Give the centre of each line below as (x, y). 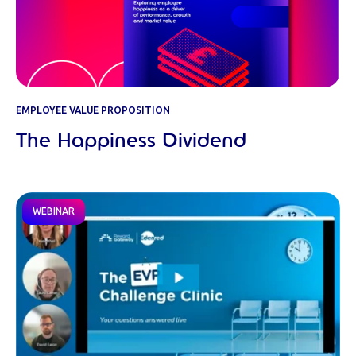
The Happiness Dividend (131, 142)
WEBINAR (54, 212)
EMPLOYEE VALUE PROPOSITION (93, 111)
